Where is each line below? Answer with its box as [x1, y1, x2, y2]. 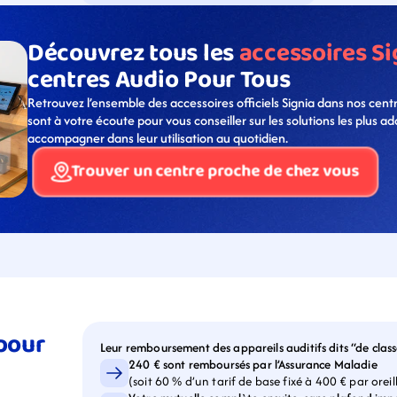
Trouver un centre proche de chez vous [70, 158, 360, 185]
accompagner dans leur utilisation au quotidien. [27, 128, 288, 147]
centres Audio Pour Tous [27, 60, 291, 100]
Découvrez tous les [27, 34, 239, 74]
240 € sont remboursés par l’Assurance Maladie [128, 355, 378, 373]
